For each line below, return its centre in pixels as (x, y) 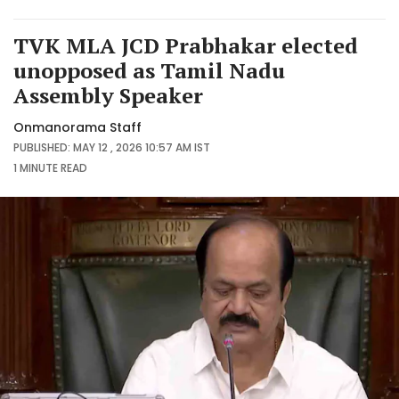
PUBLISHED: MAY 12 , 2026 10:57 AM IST (112, 147)
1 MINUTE (36, 167)
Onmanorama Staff (77, 127)
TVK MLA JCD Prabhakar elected (186, 45)
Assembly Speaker (108, 95)
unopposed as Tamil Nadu (149, 70)
